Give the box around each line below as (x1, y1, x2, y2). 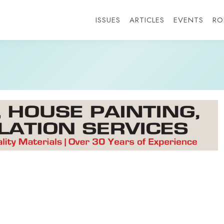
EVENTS (173, 14, 203, 25)
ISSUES (95, 14, 120, 25)
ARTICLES (129, 14, 164, 25)
